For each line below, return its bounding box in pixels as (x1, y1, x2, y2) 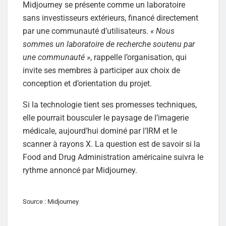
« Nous (150, 26, 175, 36)
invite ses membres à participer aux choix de (23, 65, 180, 75)
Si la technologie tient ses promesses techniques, (23, 99, 197, 109)
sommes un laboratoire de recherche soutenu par (23, 39, 195, 49)
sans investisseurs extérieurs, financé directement (23, 13, 198, 23)
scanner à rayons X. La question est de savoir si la (23, 139, 200, 149)
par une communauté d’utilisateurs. (23, 26, 150, 36)
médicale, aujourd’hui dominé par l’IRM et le (23, 126, 177, 136)
